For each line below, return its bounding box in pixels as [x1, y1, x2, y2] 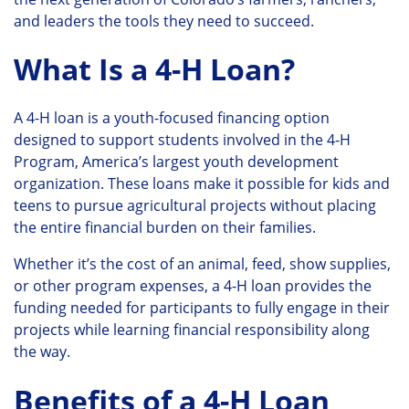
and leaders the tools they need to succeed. [14, 11, 314, 32]
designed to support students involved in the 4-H [14, 130, 351, 151]
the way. [14, 341, 70, 362]
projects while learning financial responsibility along [14, 320, 370, 341]
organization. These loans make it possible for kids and [14, 173, 390, 194]
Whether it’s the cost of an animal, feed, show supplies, [14, 254, 391, 275]
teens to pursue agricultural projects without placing [14, 195, 376, 216]
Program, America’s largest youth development [14, 152, 339, 173]
